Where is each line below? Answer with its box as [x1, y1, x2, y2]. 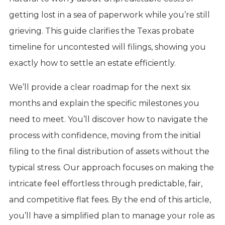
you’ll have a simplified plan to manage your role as [9, 210, 214, 220]
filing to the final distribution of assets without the [9, 146, 209, 156]
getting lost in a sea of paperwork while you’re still [9, 10, 210, 20]
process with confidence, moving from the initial [9, 130, 201, 140]
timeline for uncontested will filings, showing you [9, 42, 206, 52]
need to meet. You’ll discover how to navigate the [9, 114, 208, 124]
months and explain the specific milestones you [9, 98, 199, 108]
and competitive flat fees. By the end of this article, [9, 194, 211, 204]
